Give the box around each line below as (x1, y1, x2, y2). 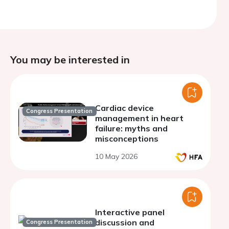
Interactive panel (95, 207, 165, 217)
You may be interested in (10, 53, 130, 66)
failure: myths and (95, 123, 168, 133)
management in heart (95, 113, 184, 123)
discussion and (95, 217, 154, 227)
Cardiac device (95, 103, 154, 113)
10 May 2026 (95, 152, 138, 161)
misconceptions (95, 133, 158, 144)
